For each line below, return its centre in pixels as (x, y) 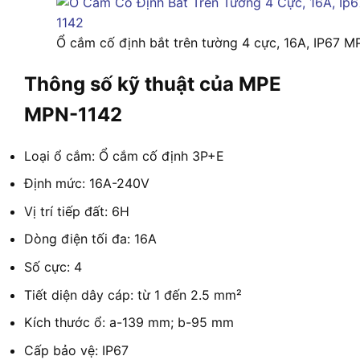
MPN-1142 (73, 114)
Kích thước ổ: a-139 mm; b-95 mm (129, 323)
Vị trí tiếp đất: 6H (77, 211)
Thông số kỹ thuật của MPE (153, 84)
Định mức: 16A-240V (87, 184)
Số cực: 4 (53, 266)
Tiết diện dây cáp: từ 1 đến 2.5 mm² (133, 295)
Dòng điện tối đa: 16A (90, 239)
